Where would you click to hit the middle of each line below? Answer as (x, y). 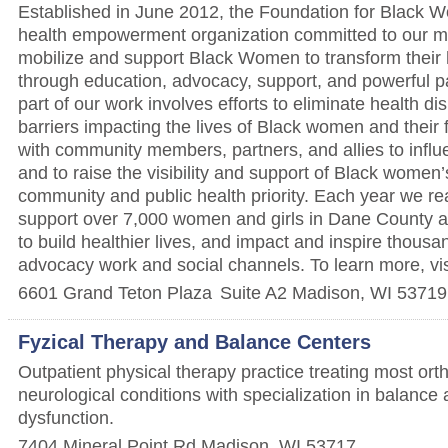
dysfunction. (66, 417)
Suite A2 (253, 292)
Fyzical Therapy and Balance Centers (194, 342)
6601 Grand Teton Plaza (115, 292)
